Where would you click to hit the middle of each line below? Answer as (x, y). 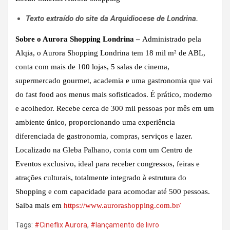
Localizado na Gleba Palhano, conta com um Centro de (104, 150)
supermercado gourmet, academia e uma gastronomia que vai (114, 80)
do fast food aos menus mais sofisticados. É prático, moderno (114, 94)
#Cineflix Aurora (61, 225)
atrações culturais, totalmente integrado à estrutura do (101, 177)
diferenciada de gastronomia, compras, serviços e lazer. (104, 136)
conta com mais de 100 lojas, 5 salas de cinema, (92, 66)
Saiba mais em (40, 205)
